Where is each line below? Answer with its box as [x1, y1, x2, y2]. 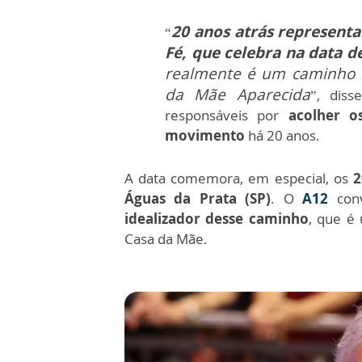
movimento [165, 125, 248, 145]
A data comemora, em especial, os [124, 168, 353, 187]
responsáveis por [165, 105, 288, 124]
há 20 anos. [248, 125, 320, 145]
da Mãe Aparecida [165, 83, 310, 105]
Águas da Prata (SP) [124, 188, 271, 208]
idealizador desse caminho [124, 208, 309, 228]
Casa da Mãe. [124, 229, 208, 248]
